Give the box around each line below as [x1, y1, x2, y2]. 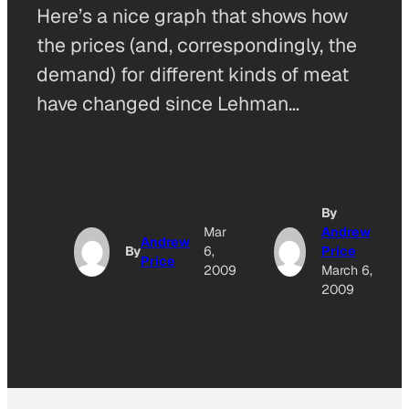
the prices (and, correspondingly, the [37, 33, 357, 58]
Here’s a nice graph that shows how [37, 4, 348, 28]
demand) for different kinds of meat [37, 62, 349, 87]
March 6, [320, 262, 372, 278]
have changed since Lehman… [37, 91, 299, 116]
